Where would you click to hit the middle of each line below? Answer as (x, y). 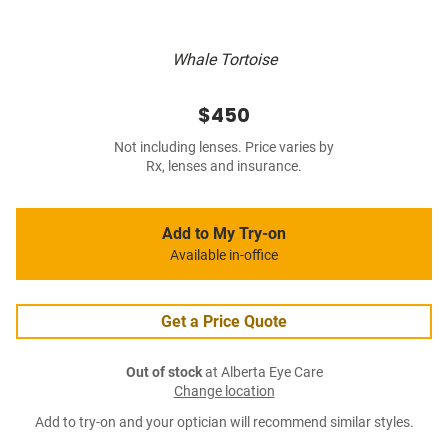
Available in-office (224, 256)
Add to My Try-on (224, 234)
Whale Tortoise (224, 60)
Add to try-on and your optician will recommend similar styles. (224, 423)
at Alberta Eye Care (262, 373)
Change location (224, 392)
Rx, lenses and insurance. (224, 167)
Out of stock (163, 373)
